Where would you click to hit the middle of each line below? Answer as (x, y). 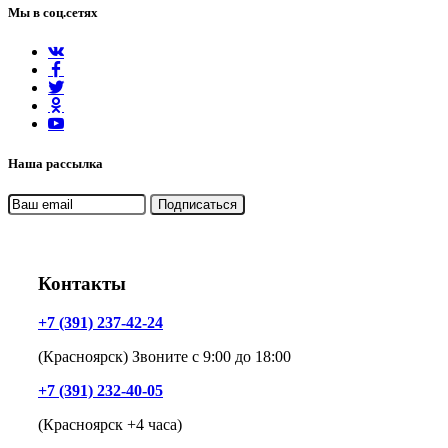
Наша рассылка (55, 163)
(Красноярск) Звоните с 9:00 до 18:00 (164, 357)
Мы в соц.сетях (53, 13)
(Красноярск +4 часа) (110, 425)
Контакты (82, 284)
